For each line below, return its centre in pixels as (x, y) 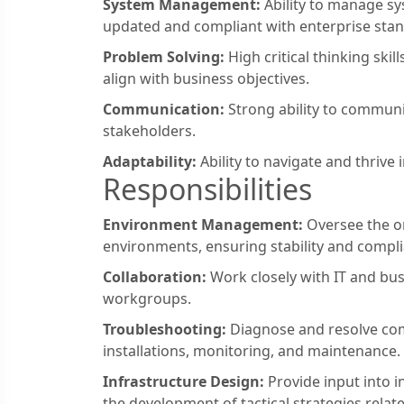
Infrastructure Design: (184, 381)
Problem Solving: (164, 56)
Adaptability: (150, 161)
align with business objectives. (206, 78)
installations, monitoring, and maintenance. (252, 350)
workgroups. (147, 298)
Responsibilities (207, 188)
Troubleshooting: (165, 329)
